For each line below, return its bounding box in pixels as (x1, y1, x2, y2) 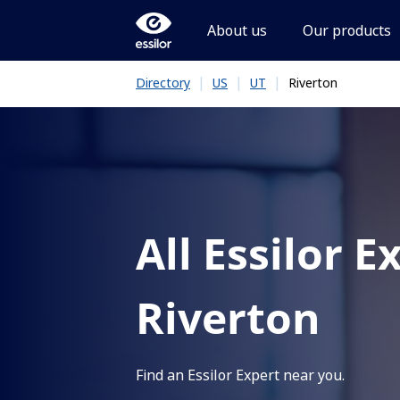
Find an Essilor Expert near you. (136, 365, 345, 385)
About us (207, 21, 267, 40)
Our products (303, 21, 391, 40)
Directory (136, 74, 190, 91)
